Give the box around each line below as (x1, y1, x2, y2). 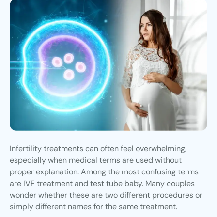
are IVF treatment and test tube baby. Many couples (10, 178, 195, 189)
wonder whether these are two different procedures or (10, 190, 202, 201)
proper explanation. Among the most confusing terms (10, 167, 199, 177)
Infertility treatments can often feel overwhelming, (10, 143, 186, 154)
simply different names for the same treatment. (10, 201, 177, 212)
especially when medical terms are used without (10, 155, 182, 166)
